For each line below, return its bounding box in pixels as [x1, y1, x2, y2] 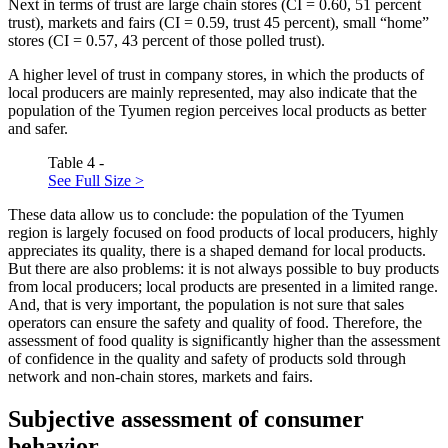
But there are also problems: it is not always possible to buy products [8, 260, 439, 278]
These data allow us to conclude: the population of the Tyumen [8, 206, 404, 224]
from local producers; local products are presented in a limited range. [8, 278, 438, 296]
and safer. [8, 120, 68, 138]
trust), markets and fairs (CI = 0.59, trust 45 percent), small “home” [8, 14, 429, 32]
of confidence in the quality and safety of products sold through [8, 350, 406, 368]
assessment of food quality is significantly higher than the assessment [8, 332, 440, 350]
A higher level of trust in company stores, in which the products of [8, 66, 424, 84]
